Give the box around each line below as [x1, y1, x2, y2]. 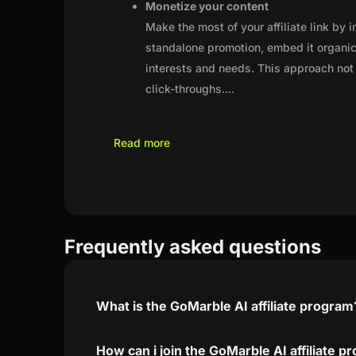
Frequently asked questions [64, 234, 322, 258]
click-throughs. [145, 81, 226, 95]
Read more [114, 135, 171, 149]
